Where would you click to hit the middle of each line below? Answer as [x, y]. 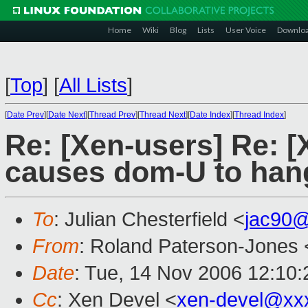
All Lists [93, 85]
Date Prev [25, 115]
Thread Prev [112, 115]
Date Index [210, 115]
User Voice [246, 30]
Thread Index [259, 115]
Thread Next [163, 115]
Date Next [67, 115]
